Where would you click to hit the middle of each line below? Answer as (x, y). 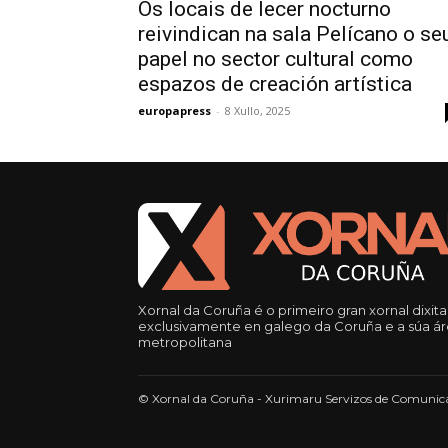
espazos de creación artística (275, 84)
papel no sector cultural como (275, 59)
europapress (174, 111)
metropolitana (185, 342)
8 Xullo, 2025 (257, 111)
